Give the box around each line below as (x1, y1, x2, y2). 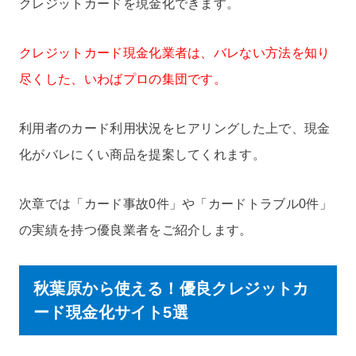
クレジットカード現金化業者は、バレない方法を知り (19, 46, 331, 60)
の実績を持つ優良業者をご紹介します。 (19, 222, 253, 237)
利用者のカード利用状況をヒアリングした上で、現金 (19, 121, 331, 135)
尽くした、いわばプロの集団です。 (19, 72, 227, 87)
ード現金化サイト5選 (33, 304, 188, 322)
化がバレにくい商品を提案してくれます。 (19, 147, 266, 161)
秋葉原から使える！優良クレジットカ (33, 280, 309, 298)
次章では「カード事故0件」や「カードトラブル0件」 (19, 196, 332, 211)
